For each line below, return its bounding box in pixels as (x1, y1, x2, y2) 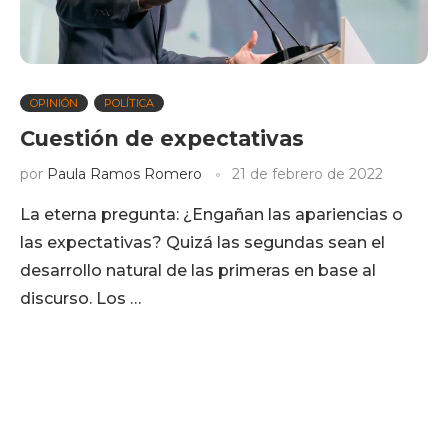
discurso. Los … (20, 289, 141, 308)
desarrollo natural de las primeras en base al (20, 261, 376, 280)
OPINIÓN (30, 96, 78, 110)
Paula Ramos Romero (47, 165, 202, 183)
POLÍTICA (104, 96, 154, 110)
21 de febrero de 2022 (232, 165, 383, 183)
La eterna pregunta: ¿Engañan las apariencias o (20, 205, 403, 224)
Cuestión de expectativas (20, 126, 304, 151)
